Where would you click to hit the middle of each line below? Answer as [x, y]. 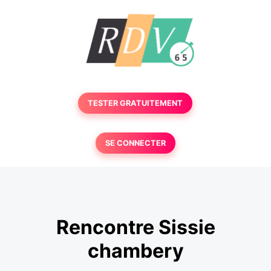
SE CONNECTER [135, 143]
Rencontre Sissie [135, 227]
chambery [135, 251]
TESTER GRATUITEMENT [135, 103]
